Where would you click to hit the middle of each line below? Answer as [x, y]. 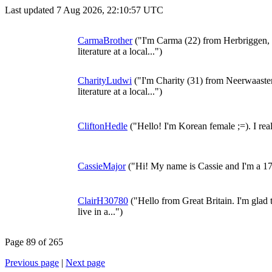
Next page [85, 263]
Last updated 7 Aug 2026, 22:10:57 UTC [84, 10]
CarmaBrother [105, 40]
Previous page [32, 263]
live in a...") [100, 212]
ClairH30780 [103, 201]
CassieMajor [102, 166]
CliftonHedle [103, 126]
